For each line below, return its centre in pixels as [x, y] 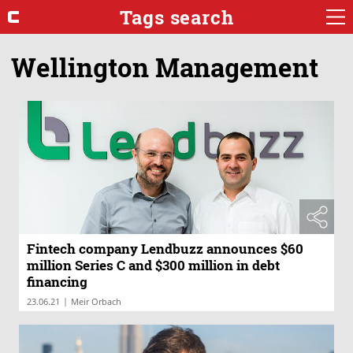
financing [57, 282]
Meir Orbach [96, 302]
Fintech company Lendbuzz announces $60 [165, 249]
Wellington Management [165, 67]
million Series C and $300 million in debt [153, 266]
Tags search [176, 17]
